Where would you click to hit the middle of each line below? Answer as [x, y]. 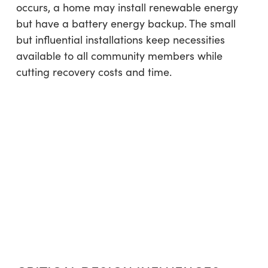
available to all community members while [119, 56]
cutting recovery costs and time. [94, 72]
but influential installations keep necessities [120, 39]
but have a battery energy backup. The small [126, 23]
